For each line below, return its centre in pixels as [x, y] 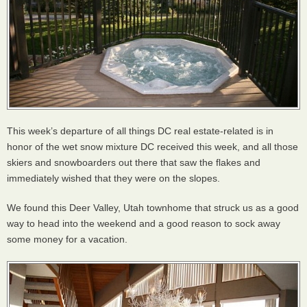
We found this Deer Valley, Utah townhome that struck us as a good [153, 208]
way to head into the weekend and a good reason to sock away [144, 223]
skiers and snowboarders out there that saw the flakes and [134, 162]
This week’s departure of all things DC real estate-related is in [140, 131]
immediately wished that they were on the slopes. [113, 178]
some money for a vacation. [67, 239]
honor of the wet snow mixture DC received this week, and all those [152, 147]
